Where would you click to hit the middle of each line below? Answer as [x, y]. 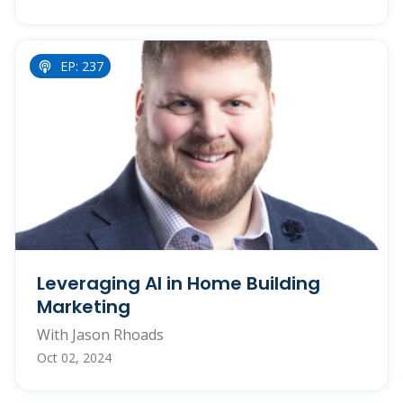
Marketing [84, 306]
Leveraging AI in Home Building [179, 283]
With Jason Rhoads [100, 334]
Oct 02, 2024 [74, 357]
